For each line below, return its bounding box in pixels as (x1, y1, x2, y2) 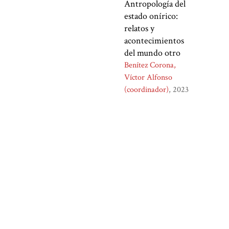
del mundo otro (124, 47, 181, 59)
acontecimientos (124, 35, 185, 47)
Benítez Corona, (124, 60, 176, 71)
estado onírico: (124, 10, 178, 22)
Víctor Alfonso (124, 72, 173, 83)
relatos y (124, 22, 155, 35)
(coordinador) (124, 84, 169, 96)
